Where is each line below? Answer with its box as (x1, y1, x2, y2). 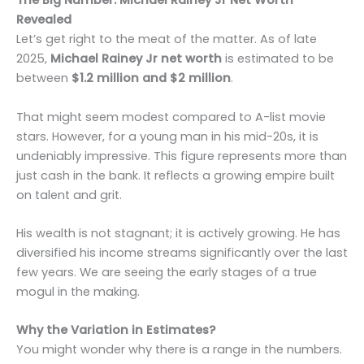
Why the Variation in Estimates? (16, 322, 215, 339)
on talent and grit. (16, 186, 122, 203)
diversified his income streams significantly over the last (16, 245, 348, 262)
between (16, 70, 71, 87)
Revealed (16, 11, 71, 28)
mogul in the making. (16, 284, 140, 301)
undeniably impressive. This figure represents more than (16, 147, 347, 164)
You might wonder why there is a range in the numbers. (16, 341, 342, 358)
